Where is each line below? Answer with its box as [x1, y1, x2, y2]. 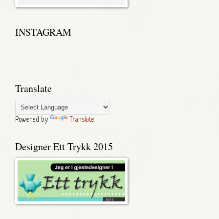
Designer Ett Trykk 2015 [15, 140, 113, 153]
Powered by [15, 116, 50, 124]
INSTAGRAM [15, 25, 71, 39]
